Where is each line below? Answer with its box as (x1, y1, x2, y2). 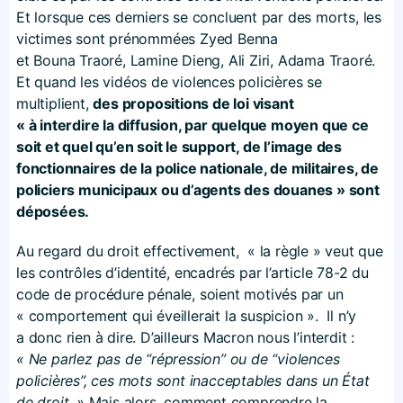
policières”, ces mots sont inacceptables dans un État (16, 371, 370, 390)
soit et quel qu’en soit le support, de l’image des (16, 137, 342, 156)
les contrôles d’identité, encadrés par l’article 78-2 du (16, 263, 369, 282)
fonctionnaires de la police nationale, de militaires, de (16, 158, 379, 177)
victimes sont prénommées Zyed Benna (16, 29, 279, 48)
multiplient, (16, 94, 94, 112)
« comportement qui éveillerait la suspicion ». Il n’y (16, 306, 357, 325)
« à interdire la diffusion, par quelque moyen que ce (16, 115, 369, 134)
